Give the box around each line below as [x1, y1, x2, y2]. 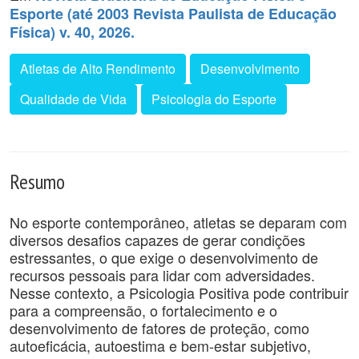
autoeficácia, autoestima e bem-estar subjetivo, [10, 335, 311, 356]
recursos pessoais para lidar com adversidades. [10, 264, 315, 285]
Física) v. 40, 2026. [10, 22, 135, 42]
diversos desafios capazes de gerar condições [10, 229, 305, 250]
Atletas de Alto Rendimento [20, 59, 175, 78]
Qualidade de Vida [20, 90, 127, 108]
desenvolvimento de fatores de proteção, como [10, 317, 309, 338]
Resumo [10, 168, 65, 195]
